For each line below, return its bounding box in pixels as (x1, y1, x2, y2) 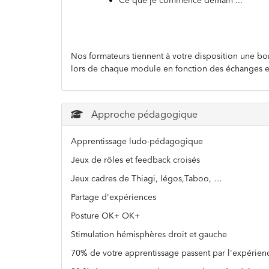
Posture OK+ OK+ (71, 210, 140, 221)
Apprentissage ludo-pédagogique (71, 136, 203, 147)
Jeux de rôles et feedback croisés (71, 154, 200, 165)
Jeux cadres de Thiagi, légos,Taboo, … (71, 173, 222, 184)
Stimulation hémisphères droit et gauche (71, 229, 227, 240)
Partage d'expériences (71, 192, 156, 202)
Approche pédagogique (89, 108, 198, 120)
